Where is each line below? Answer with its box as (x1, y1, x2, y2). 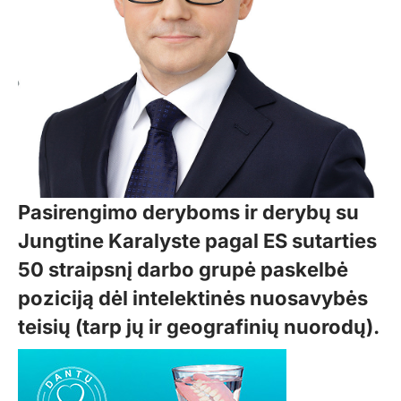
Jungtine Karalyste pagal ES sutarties (18, 229, 377, 253)
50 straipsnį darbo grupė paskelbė (18, 258, 348, 282)
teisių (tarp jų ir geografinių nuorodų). (18, 315, 380, 339)
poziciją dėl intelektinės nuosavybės (18, 286, 368, 311)
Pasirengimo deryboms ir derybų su (18, 200, 359, 225)
